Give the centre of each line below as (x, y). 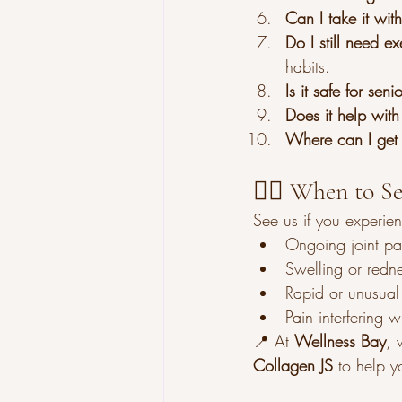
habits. (308, 66)
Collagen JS (293, 365)
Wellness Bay (340, 341)
